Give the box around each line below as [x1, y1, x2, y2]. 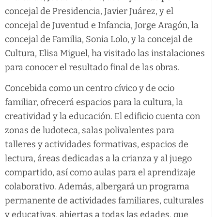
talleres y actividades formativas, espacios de [5, 139, 188, 150]
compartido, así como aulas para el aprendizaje [5, 167, 196, 178]
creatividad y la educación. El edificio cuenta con [5, 110, 200, 122]
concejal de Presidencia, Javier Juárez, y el [5, 5, 173, 16]
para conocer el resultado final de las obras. [5, 62, 180, 73]
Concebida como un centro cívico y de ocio [5, 82, 174, 93]
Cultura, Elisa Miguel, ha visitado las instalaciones [5, 47, 205, 59]
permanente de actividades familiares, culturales [5, 195, 204, 206]
